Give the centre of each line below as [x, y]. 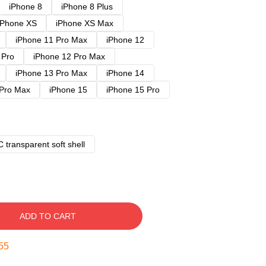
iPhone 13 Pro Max [51, 73]
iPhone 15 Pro [133, 90]
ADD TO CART [47, 216]
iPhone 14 [125, 73]
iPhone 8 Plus [87, 7]
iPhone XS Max [85, 23]
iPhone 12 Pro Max [69, 56]
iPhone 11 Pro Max [51, 40]
